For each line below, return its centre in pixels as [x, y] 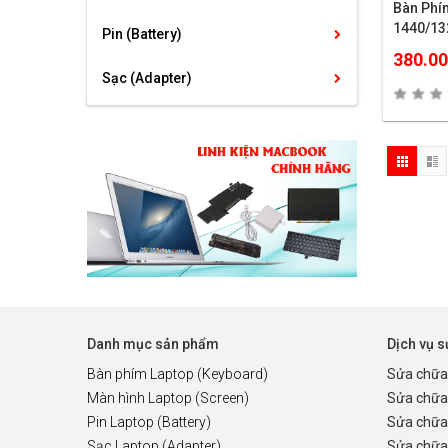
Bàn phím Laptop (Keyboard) [177, 374]
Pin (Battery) [142, 34]
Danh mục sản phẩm [153, 344]
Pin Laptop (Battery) [149, 422]
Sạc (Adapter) [147, 78]
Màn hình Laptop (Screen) [168, 398]
